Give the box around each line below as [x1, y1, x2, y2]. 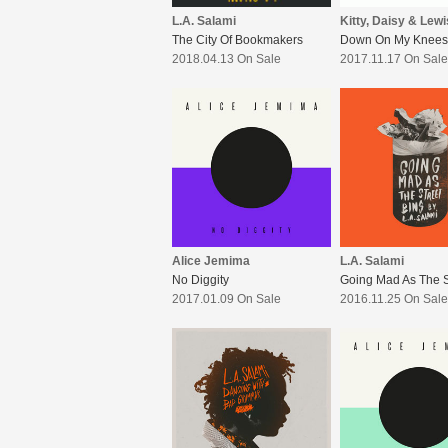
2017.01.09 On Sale [172, 292, 281, 307]
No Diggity [172, 273, 229, 288]
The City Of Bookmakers [172, 33, 303, 48]
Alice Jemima [172, 254, 250, 269]
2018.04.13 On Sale [172, 52, 281, 67]
